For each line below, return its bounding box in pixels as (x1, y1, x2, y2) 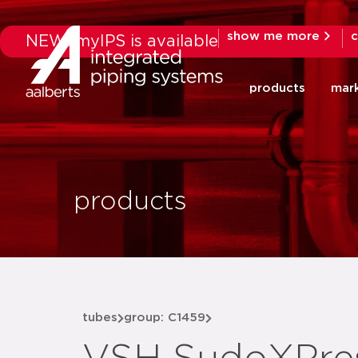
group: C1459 (124, 312, 205, 324)
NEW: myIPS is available (26, 34, 218, 50)
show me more (227, 30, 320, 42)
